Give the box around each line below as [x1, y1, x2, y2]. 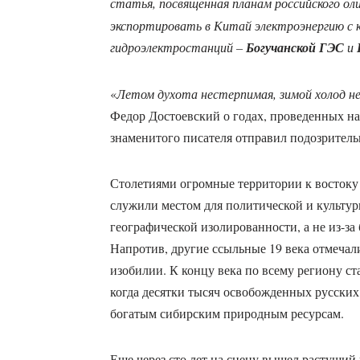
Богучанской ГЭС [245, 39, 344, 57]
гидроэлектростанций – [109, 39, 246, 56]
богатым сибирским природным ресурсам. [109, 305, 344, 322]
